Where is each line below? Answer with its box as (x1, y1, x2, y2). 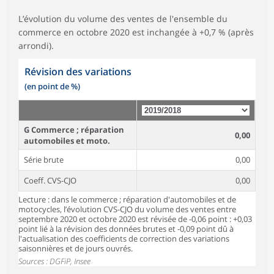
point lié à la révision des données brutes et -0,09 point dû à (18, 223, 234, 234)
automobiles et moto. (24, 135, 110, 146)
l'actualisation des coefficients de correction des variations (18, 232, 229, 244)
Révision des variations (24, 64, 131, 78)
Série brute (24, 154, 64, 165)
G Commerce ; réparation (24, 124, 124, 135)
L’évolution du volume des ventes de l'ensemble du (18, 12, 228, 24)
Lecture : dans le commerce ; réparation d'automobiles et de (18, 193, 236, 205)
